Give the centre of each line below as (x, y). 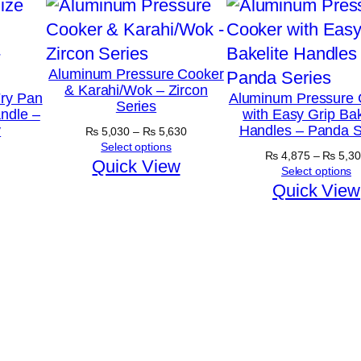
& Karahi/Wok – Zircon (136, 90)
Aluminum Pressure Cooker (136, 74)
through (206, 176)
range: (203, 145)
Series (136, 106)
